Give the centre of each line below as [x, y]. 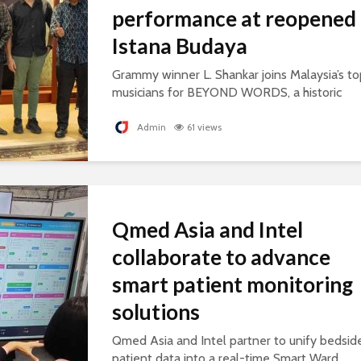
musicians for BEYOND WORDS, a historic [227, 93]
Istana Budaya [180, 46]
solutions [156, 312]
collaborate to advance [221, 257]
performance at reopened [234, 19]
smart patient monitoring [232, 285]
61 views [204, 127]
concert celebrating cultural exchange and [228, 110]
